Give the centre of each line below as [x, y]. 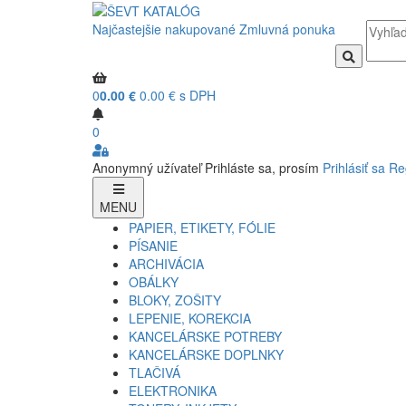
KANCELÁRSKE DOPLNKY [206, 355]
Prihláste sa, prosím [262, 168]
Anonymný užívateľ [147, 168]
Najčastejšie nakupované [164, 29]
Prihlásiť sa [354, 168]
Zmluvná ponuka [287, 29]
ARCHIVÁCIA [166, 264]
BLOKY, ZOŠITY [175, 300]
